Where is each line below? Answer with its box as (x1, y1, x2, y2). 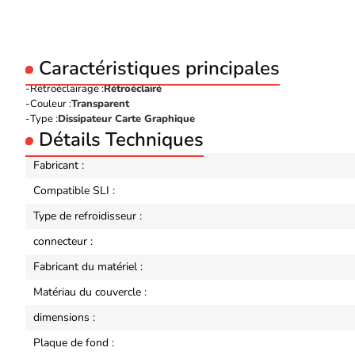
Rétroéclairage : (30, 81, 104, 96)
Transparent (71, 96, 129, 111)
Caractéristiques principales (39, 55, 280, 81)
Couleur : (30, 96, 71, 111)
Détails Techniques (39, 126, 204, 152)
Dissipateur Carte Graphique (58, 111, 195, 126)
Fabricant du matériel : (33, 258, 143, 274)
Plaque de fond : (33, 334, 114, 350)
